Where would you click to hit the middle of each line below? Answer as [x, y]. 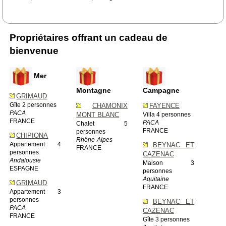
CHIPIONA [32, 135]
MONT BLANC [98, 115]
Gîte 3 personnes [166, 219]
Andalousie [25, 160]
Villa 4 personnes [166, 114]
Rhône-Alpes [95, 139]
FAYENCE [164, 105]
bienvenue [34, 51]
